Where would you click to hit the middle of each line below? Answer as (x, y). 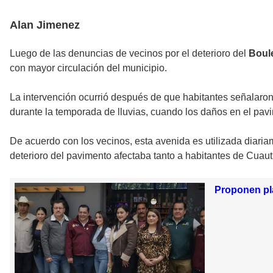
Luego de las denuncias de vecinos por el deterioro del (129, 53)
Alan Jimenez (45, 25)
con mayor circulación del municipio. (88, 68)
